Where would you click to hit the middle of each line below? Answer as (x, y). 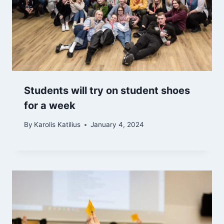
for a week (50, 105)
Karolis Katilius (57, 125)
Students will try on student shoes (107, 90)
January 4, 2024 (117, 125)
